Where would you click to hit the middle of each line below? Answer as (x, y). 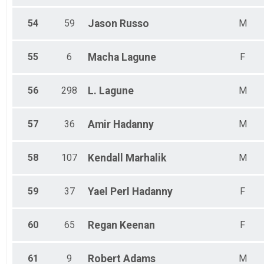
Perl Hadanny (141, 192)
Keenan (137, 225)
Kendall (105, 158)
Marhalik (146, 158)
